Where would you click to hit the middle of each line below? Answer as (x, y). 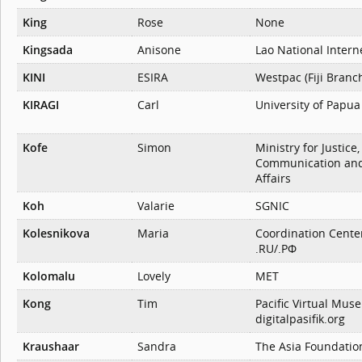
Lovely (154, 276)
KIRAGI (41, 105)
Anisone (159, 50)
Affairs (273, 179)
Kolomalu (49, 276)
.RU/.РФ (276, 249)
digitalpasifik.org (300, 319)
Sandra (157, 347)
